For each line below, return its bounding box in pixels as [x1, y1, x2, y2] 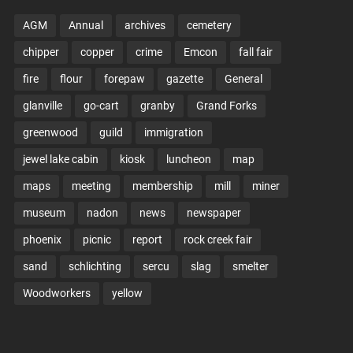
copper [80, 46, 114, 59]
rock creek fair [183, 233, 252, 247]
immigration [143, 126, 203, 139]
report [132, 233, 162, 247]
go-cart [83, 99, 119, 113]
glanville [22, 99, 62, 113]
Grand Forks [195, 99, 257, 113]
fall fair [238, 46, 273, 59]
